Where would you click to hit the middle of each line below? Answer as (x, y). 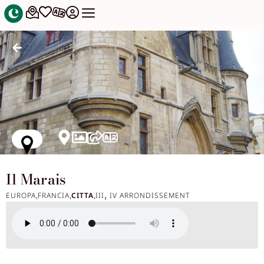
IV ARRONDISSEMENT (150, 196)
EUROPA (21, 196)
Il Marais (36, 180)
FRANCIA (54, 196)
